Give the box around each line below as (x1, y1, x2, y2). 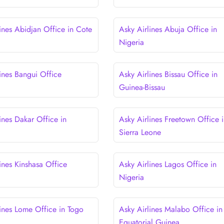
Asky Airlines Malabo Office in (118, 203, 222, 215)
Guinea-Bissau (118, 81, 165, 93)
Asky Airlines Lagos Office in (118, 158, 216, 170)
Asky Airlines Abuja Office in (118, 23, 217, 35)
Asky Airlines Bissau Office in (118, 68, 217, 80)
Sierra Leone (118, 126, 161, 138)
